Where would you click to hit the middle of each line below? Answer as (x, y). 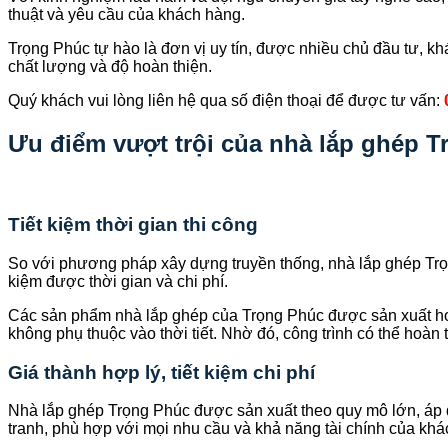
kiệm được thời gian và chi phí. (118, 281)
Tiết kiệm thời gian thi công (133, 225)
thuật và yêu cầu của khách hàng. (126, 14)
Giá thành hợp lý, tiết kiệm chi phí (161, 372)
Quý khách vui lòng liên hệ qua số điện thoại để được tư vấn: (226, 100)
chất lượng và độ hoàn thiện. (110, 66)
